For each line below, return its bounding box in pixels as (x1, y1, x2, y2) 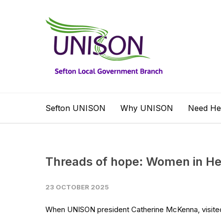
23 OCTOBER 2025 (45, 183, 109, 191)
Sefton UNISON (45, 103, 106, 113)
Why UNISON (120, 103, 173, 113)
